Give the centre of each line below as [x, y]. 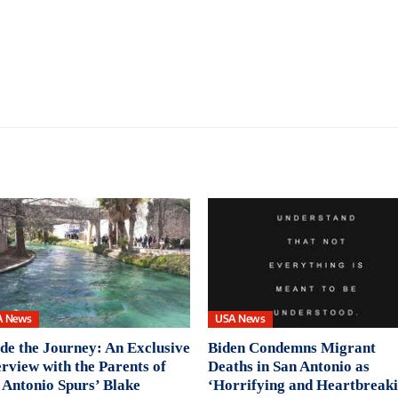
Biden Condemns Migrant [292, 347]
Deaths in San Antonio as [289, 366]
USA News [240, 319]
